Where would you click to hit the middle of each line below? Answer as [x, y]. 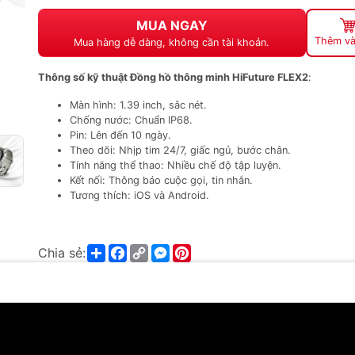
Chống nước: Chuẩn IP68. [131, 120]
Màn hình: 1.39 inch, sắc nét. [138, 105]
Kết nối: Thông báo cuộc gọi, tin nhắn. [161, 180]
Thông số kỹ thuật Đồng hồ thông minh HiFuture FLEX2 [173, 77]
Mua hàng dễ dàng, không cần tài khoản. [172, 42]
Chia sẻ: [62, 253]
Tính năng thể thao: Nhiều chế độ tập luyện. [176, 165]
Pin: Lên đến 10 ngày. [120, 135]
